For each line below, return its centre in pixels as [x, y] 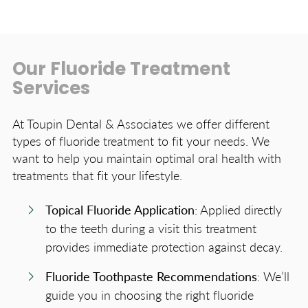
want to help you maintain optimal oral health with [147, 158]
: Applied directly [238, 210]
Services [51, 90]
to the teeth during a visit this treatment [151, 228]
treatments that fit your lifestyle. [97, 175]
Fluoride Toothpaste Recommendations [151, 276]
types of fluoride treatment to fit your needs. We [141, 141]
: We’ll [273, 276]
